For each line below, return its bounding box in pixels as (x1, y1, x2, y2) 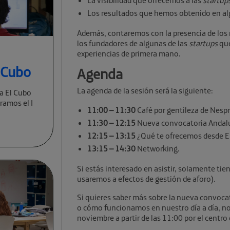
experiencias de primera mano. (77, 48, 181, 59)
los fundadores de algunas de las (77, 38, 189, 48)
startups (189, 38, 218, 48)
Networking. (136, 143, 180, 154)
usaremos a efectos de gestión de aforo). (77, 174, 216, 184)
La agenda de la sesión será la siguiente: (77, 85, 213, 95)
